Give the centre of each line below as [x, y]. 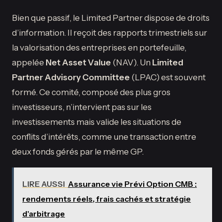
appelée [29, 62]
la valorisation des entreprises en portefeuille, [99, 48]
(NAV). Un [132, 62]
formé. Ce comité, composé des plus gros [91, 92]
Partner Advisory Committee [71, 77]
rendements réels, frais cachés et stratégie [107, 198]
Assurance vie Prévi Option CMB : [133, 184]
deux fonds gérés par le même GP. [78, 152]
